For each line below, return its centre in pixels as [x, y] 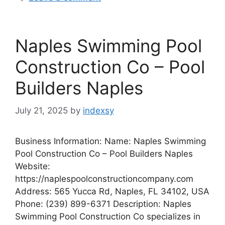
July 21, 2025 [41, 110]
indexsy [98, 110]
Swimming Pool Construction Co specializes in [108, 216]
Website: [33, 166]
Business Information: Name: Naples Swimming [110, 141]
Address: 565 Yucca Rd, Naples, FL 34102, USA [112, 191]
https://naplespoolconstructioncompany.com [104, 179]
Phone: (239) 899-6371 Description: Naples [103, 204]
